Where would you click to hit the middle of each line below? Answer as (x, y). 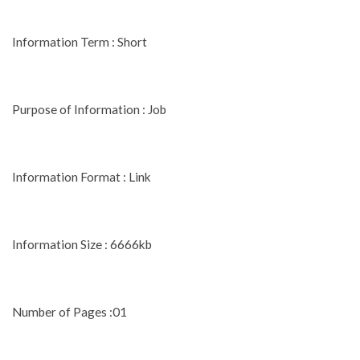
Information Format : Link (82, 176)
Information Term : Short (80, 41)
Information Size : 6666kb (82, 244)
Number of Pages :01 (70, 311)
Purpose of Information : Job (89, 109)
